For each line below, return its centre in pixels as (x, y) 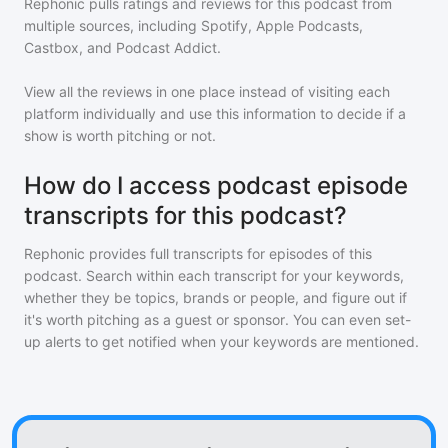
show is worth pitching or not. (120, 135)
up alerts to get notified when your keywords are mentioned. (221, 341)
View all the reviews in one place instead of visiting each (207, 91)
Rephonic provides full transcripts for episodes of (186, 253)
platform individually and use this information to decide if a (215, 113)
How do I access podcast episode (216, 185)
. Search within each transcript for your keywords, (241, 275)
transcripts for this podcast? (185, 215)
